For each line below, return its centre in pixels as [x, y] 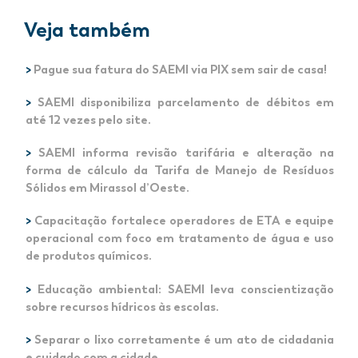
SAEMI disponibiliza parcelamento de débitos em [185, 102]
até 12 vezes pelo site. [88, 119]
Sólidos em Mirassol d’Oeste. [107, 188]
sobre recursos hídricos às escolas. [122, 306]
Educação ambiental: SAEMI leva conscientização [186, 289]
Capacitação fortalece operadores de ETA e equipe [185, 221]
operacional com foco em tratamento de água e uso [180, 239]
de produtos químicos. [89, 256]
